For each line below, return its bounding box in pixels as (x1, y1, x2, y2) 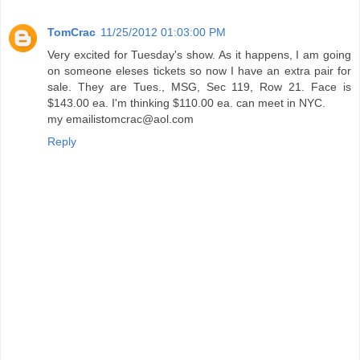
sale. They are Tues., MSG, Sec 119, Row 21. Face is (47, 80, 351, 94)
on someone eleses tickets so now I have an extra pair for (47, 64, 351, 78)
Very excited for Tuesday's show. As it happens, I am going (47, 48, 351, 62)
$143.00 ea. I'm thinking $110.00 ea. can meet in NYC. (47, 96, 325, 110)
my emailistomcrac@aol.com (47, 112, 194, 126)
